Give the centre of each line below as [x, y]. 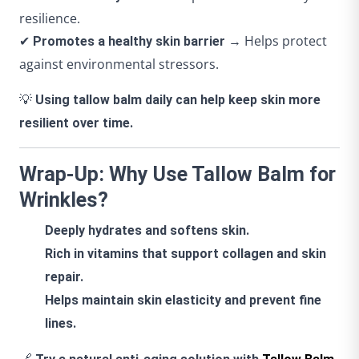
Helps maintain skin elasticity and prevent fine [183, 301]
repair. [64, 277]
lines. [61, 324]
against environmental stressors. [119, 65]
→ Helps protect [276, 41]
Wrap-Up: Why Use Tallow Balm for [177, 175]
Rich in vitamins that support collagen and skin [186, 254]
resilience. [50, 19]
